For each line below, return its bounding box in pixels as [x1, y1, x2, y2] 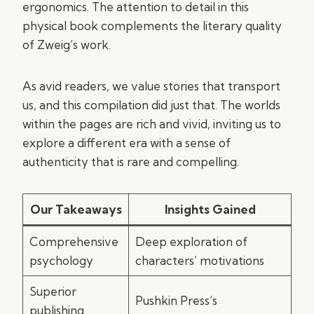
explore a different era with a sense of [22, 135, 231, 150]
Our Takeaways [29, 202, 122, 217]
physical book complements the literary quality [22, 18, 282, 33]
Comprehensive [29, 234, 118, 249]
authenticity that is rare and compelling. [22, 154, 239, 169]
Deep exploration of [135, 234, 247, 249]
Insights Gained [164, 202, 256, 217]
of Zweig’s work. [22, 37, 111, 52]
